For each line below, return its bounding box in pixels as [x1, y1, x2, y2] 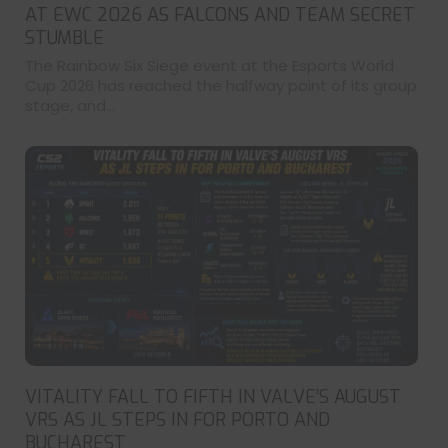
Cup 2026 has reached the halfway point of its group [25, 74, 417, 96]
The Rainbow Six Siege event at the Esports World [25, 54, 394, 76]
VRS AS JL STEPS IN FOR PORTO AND [25, 407, 330, 432]
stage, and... [25, 94, 115, 116]
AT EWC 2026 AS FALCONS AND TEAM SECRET [25, 2, 415, 27]
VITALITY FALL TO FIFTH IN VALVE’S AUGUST [25, 384, 401, 409]
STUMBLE [25, 25, 104, 50]
